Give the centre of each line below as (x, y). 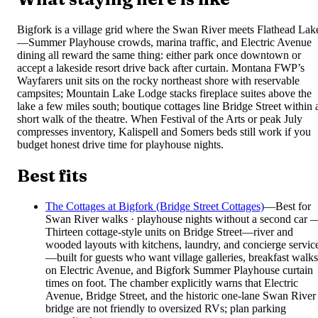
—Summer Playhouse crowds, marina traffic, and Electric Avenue (164, 43)
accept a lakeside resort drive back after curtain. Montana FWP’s (161, 68)
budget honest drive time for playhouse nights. (120, 145)
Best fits (52, 176)
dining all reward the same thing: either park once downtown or (159, 55)
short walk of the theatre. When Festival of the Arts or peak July (160, 119)
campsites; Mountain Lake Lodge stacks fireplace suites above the (164, 94)
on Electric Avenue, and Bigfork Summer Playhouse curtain (179, 270)
